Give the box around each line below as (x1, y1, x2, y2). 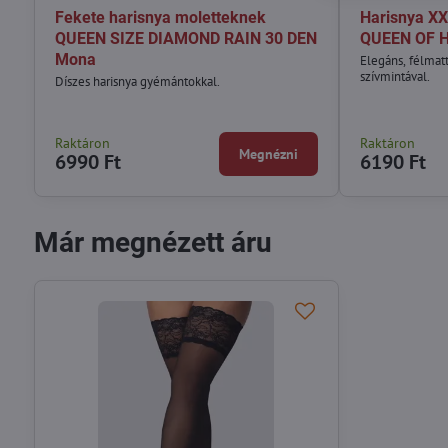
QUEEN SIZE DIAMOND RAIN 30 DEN (54, 28, 317, 48)
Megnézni (239, 144, 299, 163)
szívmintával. (360, 67, 431, 85)
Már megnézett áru (33, 225, 272, 259)
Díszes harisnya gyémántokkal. (54, 72, 220, 90)
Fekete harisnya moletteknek (54, 7, 266, 27)
